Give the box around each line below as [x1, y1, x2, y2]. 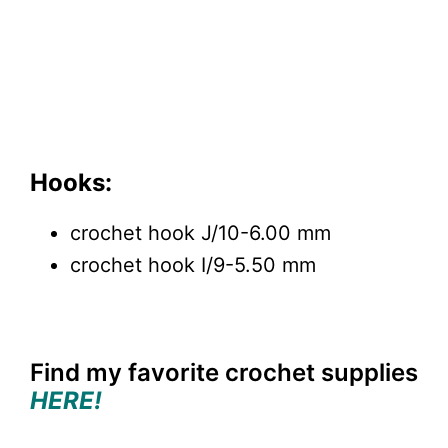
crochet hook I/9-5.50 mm [70, 252, 316, 277]
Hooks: [30, 167, 112, 197]
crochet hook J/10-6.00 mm [70, 220, 331, 245]
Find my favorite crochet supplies [30, 357, 418, 387]
